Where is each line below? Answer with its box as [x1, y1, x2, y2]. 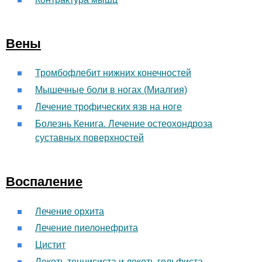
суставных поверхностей [35, 132, 144, 143]
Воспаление [6, 174, 82, 189]
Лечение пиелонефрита [35, 223, 138, 233]
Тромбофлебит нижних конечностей [35, 68, 191, 78]
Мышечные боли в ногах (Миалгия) [35, 85, 187, 95]
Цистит [35, 240, 65, 250]
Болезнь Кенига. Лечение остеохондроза [35, 118, 212, 129]
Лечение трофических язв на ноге [35, 101, 182, 112]
